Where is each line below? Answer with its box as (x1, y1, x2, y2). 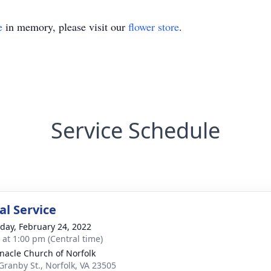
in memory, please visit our (2, 19, 128, 34)
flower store (128, 19, 179, 34)
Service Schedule (51, 116, 220, 145)
